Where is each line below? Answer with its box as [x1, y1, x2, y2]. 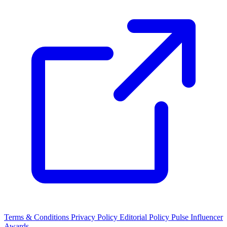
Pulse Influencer [171, 212, 223, 221]
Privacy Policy [71, 212, 120, 221]
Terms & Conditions [4, 212, 71, 221]
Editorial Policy [120, 212, 171, 221]
